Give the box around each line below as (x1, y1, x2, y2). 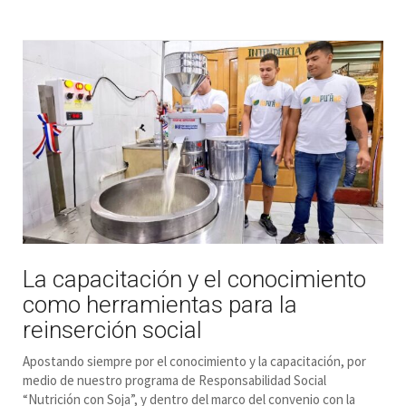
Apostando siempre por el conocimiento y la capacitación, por (23, 353, 366, 371)
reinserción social (23, 316, 202, 344)
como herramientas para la (23, 291, 297, 319)
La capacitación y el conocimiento (23, 266, 366, 294)
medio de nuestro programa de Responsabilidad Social (23, 372, 326, 390)
